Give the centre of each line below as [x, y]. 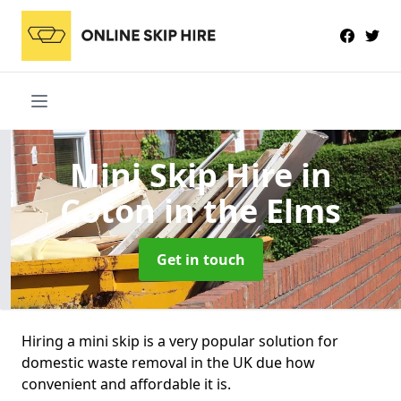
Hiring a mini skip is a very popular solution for [180, 341]
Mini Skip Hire [185, 175]
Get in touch [200, 259]
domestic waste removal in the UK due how [168, 362]
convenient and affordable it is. [126, 384]
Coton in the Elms [200, 210]
